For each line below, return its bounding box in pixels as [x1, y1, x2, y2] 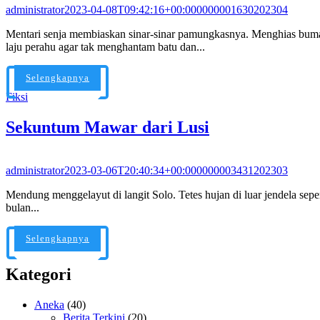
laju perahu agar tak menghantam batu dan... [6, 40, 205, 53]
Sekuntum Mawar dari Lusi [6, 117, 209, 136]
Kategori [6, 265, 71, 284]
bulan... [6, 201, 39, 214]
